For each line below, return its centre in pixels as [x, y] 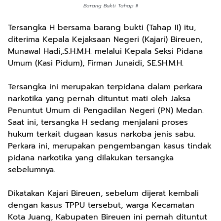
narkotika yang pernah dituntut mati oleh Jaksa [99, 99]
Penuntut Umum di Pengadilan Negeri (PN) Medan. [106, 110]
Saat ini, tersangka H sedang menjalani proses [98, 122]
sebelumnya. [33, 170]
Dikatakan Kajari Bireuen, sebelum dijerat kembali [103, 193]
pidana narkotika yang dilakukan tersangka [91, 158]
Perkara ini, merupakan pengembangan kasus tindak [110, 146]
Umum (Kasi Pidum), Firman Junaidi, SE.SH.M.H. [97, 63]
